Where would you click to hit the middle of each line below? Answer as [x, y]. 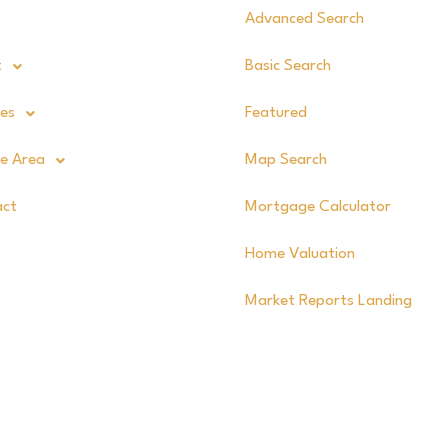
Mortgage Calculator [318, 207]
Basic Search [288, 66]
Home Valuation [300, 254]
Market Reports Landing [329, 301]
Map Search [286, 160]
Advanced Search [305, 19]
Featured [276, 113]
